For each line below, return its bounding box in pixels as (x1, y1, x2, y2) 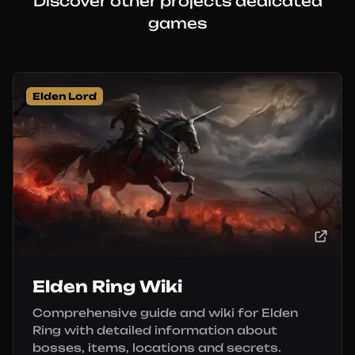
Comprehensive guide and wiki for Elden (32, 306, 298, 319)
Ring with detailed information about (32, 323, 277, 337)
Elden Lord (32, 90, 97, 102)
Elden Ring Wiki (32, 277, 182, 296)
